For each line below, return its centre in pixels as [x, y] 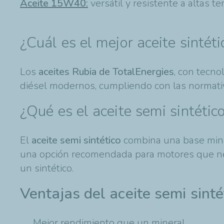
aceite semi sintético [76, 140]
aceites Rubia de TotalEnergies [106, 71]
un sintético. [47, 168]
